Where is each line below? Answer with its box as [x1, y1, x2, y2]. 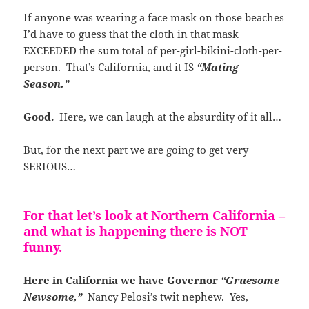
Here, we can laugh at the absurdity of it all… [54, 109, 282, 123]
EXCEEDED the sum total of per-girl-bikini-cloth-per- [23, 43, 283, 57]
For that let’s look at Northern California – [23, 206, 286, 223]
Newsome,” [23, 289, 86, 303]
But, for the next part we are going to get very [23, 142, 249, 157]
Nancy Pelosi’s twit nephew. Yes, [85, 289, 249, 303]
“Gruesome [221, 272, 280, 287]
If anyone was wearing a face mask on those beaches [23, 10, 285, 24]
